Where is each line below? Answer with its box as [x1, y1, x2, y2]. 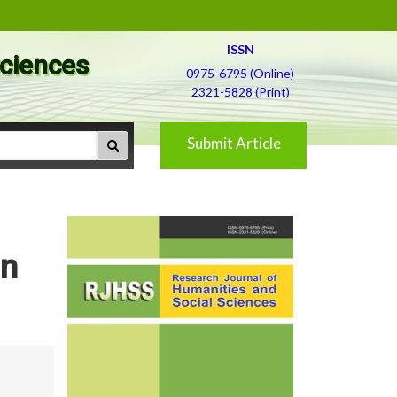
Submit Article [186, 134, 281, 152]
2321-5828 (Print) [191, 84, 290, 99]
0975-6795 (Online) [186, 66, 294, 81]
